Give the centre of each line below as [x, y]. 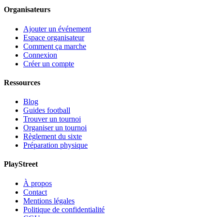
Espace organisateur [54, 37]
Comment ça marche [55, 46]
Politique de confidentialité [64, 209]
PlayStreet [21, 164]
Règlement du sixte [53, 137]
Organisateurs [27, 10]
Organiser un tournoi [55, 128]
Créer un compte [49, 63]
